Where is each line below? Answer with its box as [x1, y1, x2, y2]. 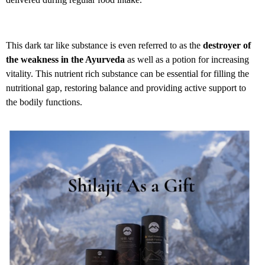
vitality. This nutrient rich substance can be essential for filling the [6, 68, 249, 79]
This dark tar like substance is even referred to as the [6, 40, 203, 50]
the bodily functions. [6, 96, 85, 107]
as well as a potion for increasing [125, 54, 249, 64]
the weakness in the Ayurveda [6, 54, 125, 64]
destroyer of [203, 40, 251, 50]
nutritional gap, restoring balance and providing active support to [6, 82, 246, 93]
